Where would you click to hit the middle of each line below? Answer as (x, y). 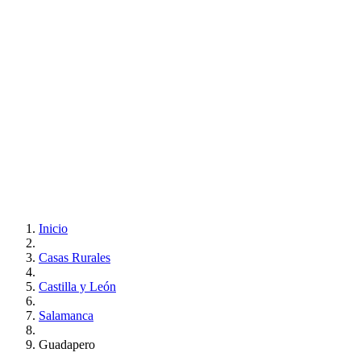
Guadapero (67, 344)
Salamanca (66, 315)
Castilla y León (77, 286)
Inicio (53, 228)
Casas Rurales (75, 257)
